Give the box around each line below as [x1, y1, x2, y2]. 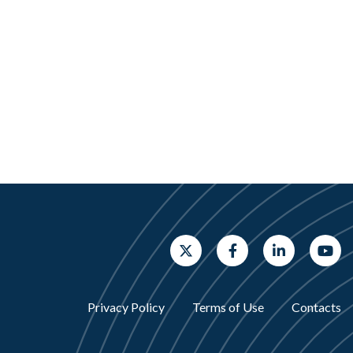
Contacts [292, 299, 341, 315]
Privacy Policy [87, 299, 165, 315]
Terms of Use [192, 299, 264, 315]
